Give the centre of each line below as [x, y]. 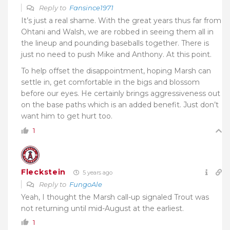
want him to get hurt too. [67, 116]
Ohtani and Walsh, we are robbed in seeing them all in [117, 32]
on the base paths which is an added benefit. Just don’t [120, 104]
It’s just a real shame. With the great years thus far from [121, 20]
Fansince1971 [91, 7]
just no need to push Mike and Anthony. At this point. [116, 54]
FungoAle [86, 184]
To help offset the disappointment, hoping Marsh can [116, 71]
